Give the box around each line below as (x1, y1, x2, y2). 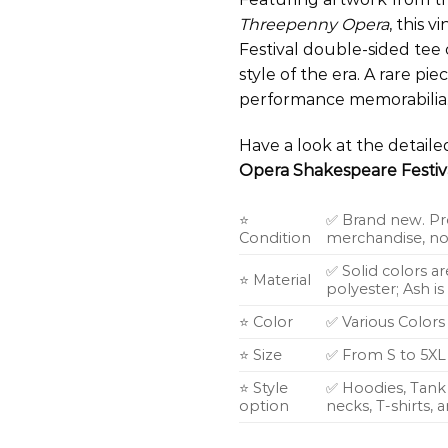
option (239, 396, 289, 415)
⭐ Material (239, 270, 311, 289)
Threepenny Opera (239, 14, 389, 34)
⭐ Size (239, 345, 282, 364)
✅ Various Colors (326, 312, 446, 331)
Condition (239, 228, 311, 247)
